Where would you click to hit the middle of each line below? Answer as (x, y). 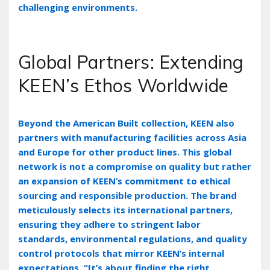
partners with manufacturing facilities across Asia (132, 137)
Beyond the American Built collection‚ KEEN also (126, 123)
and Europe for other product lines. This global (125, 152)
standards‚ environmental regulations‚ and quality (133, 238)
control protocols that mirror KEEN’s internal (121, 253)
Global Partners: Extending (131, 62)
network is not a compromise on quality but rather (135, 166)
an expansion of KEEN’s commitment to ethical (124, 181)
